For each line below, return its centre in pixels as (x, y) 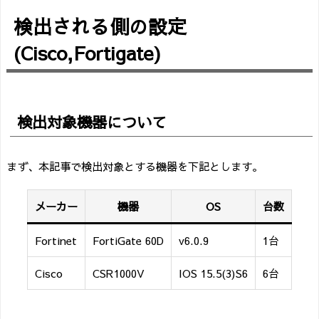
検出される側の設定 (100, 26)
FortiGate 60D (128, 241)
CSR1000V (119, 273)
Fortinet (56, 241)
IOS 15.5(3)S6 (213, 273)
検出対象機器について (92, 122)
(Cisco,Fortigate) (87, 53)
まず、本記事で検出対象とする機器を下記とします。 (135, 167)
